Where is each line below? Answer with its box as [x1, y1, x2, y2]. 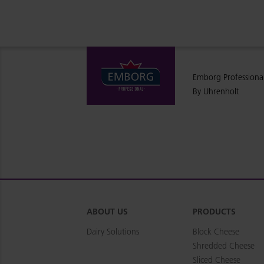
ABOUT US [87, 206, 128, 217]
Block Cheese [193, 226, 239, 237]
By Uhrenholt [193, 86, 242, 97]
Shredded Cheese [193, 240, 255, 251]
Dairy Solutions [87, 226, 139, 237]
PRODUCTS [193, 206, 236, 217]
